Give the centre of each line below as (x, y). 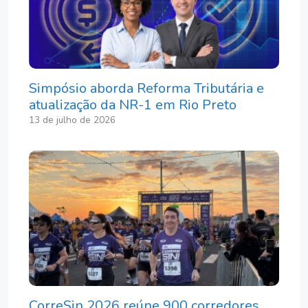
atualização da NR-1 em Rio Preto (133, 104)
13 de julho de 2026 (72, 120)
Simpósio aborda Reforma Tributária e (146, 88)
